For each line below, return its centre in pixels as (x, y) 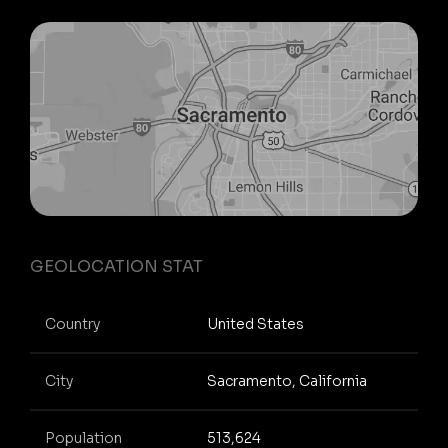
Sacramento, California (286, 381)
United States (255, 324)
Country (72, 324)
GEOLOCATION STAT (116, 266)
